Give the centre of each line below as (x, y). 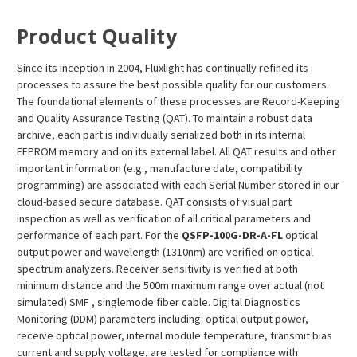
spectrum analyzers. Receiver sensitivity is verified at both (157, 269)
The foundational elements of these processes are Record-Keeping (178, 102)
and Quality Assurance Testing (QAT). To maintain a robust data (165, 118)
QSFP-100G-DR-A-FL (232, 235)
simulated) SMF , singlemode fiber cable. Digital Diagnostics (159, 302)
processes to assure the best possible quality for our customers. (173, 85)
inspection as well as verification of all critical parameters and (164, 219)
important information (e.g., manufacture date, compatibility (160, 169)
